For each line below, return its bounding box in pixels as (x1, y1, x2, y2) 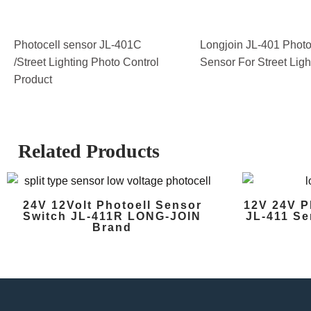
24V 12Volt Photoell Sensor (22, 199, 202, 212)
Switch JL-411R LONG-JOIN (23, 210, 202, 223)
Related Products (18, 140, 160, 162)
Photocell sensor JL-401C (14, 39, 142, 51)
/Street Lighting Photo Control (14, 56, 159, 69)
